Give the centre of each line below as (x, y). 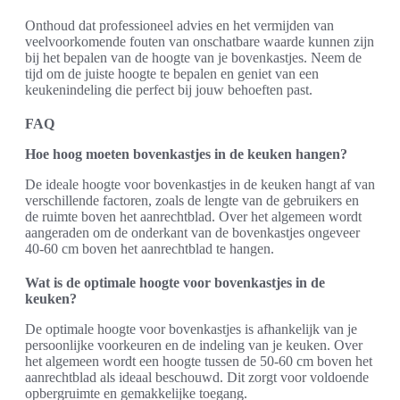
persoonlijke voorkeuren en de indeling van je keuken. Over (194, 346)
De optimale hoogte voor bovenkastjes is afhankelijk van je (191, 329)
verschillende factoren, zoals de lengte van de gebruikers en (192, 201)
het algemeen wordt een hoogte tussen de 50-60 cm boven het (199, 362)
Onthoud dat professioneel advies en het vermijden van (179, 26)
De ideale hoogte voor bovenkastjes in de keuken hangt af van (200, 185)
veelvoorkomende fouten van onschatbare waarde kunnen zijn (200, 42)
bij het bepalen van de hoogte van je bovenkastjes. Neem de (193, 58)
